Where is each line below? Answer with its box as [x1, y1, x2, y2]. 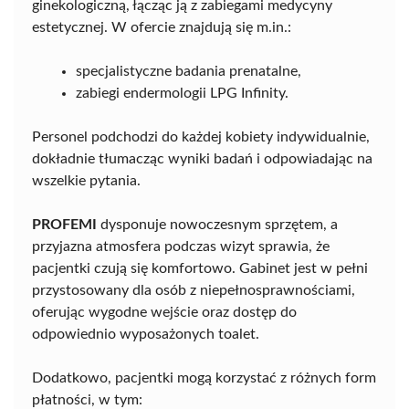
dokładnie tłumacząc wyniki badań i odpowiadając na [32, 152, 372, 167]
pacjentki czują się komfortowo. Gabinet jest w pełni [32, 261, 368, 277]
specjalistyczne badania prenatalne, [76, 64, 301, 79]
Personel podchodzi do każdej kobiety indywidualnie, [32, 130, 370, 145]
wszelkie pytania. [32, 173, 141, 189]
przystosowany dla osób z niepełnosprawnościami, [32, 283, 355, 299]
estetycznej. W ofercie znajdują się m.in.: [32, 20, 291, 36]
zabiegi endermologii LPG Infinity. [76, 86, 288, 101]
